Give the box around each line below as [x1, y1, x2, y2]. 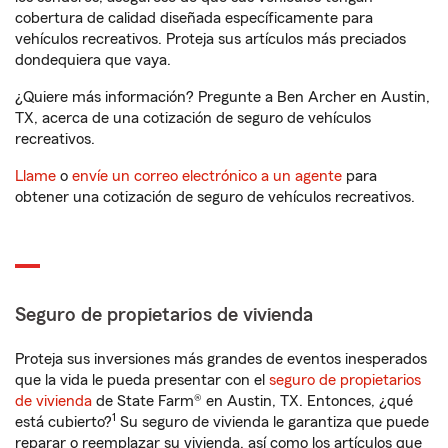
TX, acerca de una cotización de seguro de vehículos [15, 110, 371, 126]
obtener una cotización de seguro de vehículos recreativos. [15, 189, 415, 205]
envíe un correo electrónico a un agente [72, 168, 342, 184]
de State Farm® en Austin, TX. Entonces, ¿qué [92, 393, 413, 409]
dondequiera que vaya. [15, 52, 171, 68]
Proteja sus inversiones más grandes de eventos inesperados [15, 351, 427, 367]
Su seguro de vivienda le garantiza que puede [116, 414, 429, 430]
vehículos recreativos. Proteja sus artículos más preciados [15, 31, 406, 47]
